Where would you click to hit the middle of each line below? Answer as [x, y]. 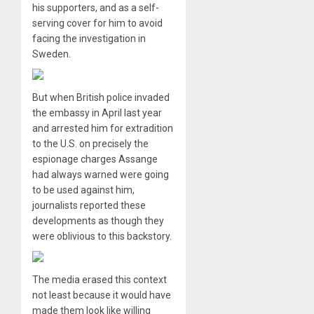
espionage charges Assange [95, 159]
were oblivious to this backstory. [102, 237]
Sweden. [52, 54]
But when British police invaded [101, 98]
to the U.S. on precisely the [90, 144]
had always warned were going [101, 175]
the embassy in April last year [97, 113]
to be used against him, [83, 190]
